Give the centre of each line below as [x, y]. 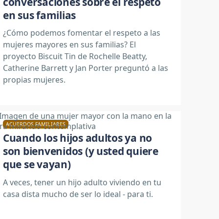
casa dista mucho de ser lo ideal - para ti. [78, 194]
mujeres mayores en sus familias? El [69, 44]
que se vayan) [37, 164]
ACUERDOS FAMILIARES [36, 124]
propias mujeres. [34, 80]
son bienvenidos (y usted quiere [81, 151]
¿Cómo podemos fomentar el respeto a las [82, 33]
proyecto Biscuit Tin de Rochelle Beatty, [75, 56]
